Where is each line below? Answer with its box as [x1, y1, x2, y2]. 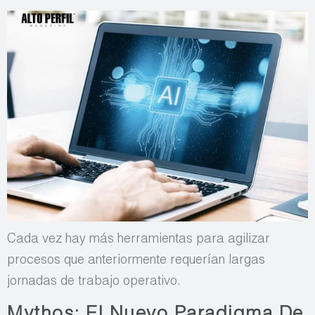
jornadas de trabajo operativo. [7, 276, 181, 289]
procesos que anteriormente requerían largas [7, 255, 265, 268]
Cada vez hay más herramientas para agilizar [7, 233, 270, 247]
